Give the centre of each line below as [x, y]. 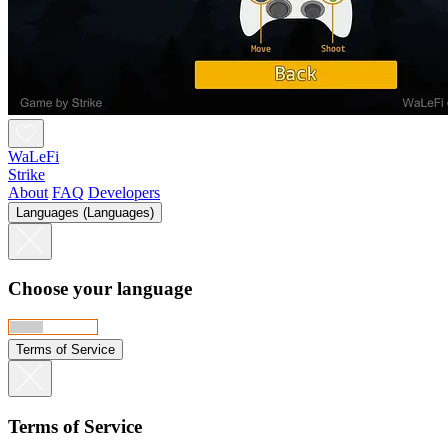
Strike [26, 174]
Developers [124, 192]
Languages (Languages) [85, 212]
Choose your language [100, 289]
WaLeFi [33, 156]
